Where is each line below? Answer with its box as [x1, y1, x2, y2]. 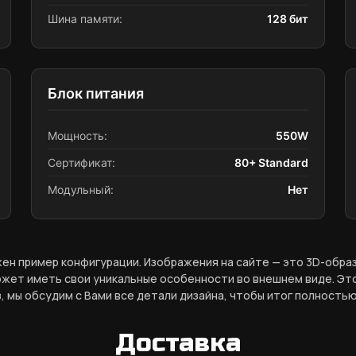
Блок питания [48, 85, 144, 102]
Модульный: [48, 183, 114, 196]
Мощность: [48, 129, 107, 142]
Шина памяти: [48, 12, 122, 25]
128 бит [267, 12, 308, 25]
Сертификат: [48, 156, 115, 169]
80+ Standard [234, 156, 308, 169]
